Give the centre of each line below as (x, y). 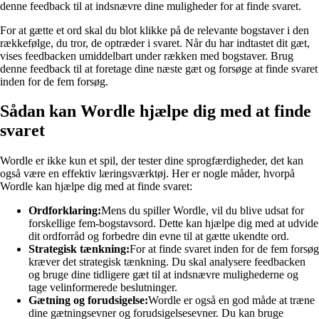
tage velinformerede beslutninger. (103, 288)
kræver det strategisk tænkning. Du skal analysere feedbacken (167, 262)
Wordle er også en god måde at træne (231, 300)
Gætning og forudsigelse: (88, 300)
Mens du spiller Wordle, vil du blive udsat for (203, 211)
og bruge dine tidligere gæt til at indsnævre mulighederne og (163, 275)
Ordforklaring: (65, 211)
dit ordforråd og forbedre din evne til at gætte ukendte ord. (159, 236)
